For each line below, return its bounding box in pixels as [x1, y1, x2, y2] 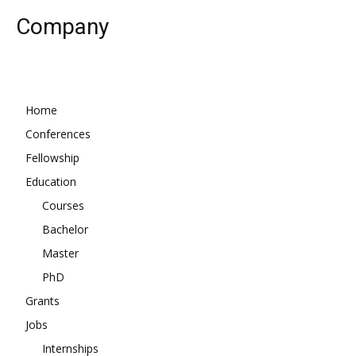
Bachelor [42, 221, 88, 237]
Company [16, 13, 109, 40]
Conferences [25, 126, 91, 141]
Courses [42, 197, 84, 213]
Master [42, 245, 79, 261]
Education [25, 173, 76, 189]
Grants [25, 292, 60, 308]
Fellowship [25, 149, 79, 165]
